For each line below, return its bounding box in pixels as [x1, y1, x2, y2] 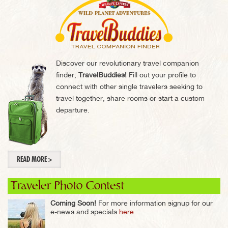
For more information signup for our [96, 199, 213, 207]
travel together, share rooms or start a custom [56, 94, 205, 102]
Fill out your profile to [127, 71, 196, 79]
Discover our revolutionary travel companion [56, 59, 199, 67]
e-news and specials [50, 208, 119, 216]
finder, [56, 71, 76, 79]
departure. [56, 106, 90, 114]
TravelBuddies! [76, 71, 127, 79]
